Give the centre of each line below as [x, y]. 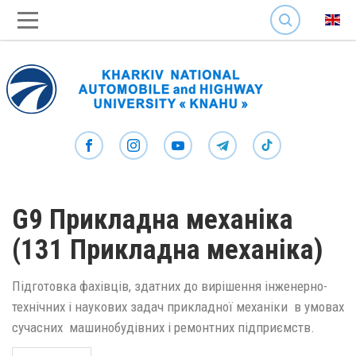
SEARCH [288, 8]
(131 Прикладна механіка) [168, 250]
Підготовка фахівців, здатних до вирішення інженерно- [170, 286]
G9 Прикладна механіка [153, 220]
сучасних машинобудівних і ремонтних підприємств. [163, 327]
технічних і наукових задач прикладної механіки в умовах [178, 306]
